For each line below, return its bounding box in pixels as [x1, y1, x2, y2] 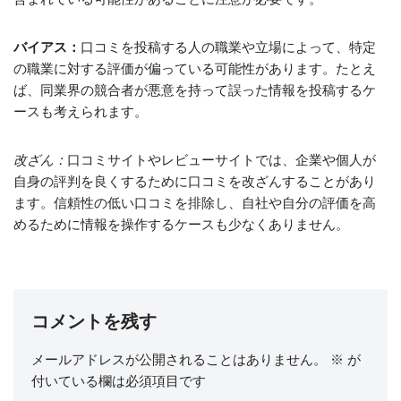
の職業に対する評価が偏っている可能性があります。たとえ [13, 61, 376, 76]
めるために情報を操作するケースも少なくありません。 [13, 217, 349, 232]
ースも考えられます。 [13, 104, 148, 119]
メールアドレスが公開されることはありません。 [31, 352, 327, 367]
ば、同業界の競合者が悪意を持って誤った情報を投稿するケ [13, 82, 376, 98]
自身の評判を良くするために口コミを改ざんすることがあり [13, 174, 376, 189]
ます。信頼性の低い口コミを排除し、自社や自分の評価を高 [13, 195, 376, 210]
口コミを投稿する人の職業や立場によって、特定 [81, 39, 376, 55]
